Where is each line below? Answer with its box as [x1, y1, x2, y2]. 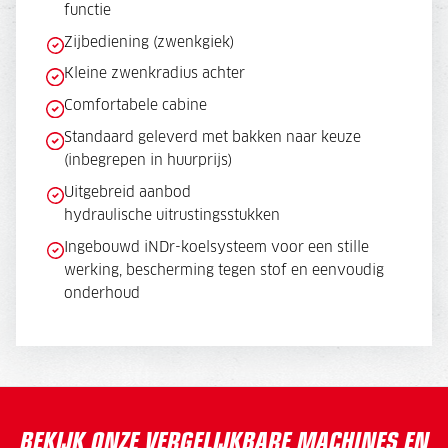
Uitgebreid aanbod [63, 185, 191, 200]
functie [63, 3, 111, 18]
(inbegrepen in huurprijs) [63, 153, 232, 168]
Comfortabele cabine [63, 99, 207, 114]
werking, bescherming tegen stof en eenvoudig [63, 263, 384, 278]
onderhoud [63, 286, 140, 301]
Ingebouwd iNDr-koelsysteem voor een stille [63, 240, 369, 255]
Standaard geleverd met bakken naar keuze [63, 130, 361, 145]
